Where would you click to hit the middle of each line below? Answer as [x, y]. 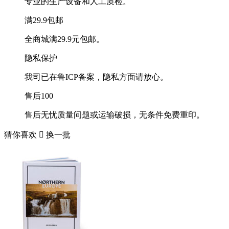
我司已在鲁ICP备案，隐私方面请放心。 [96, 77]
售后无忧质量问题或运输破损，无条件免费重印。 [114, 114]
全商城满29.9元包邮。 [64, 39]
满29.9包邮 [44, 20]
